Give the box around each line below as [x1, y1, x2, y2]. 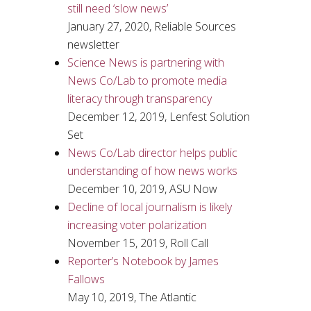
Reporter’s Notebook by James [67, 253, 219, 269]
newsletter [67, 37, 119, 52]
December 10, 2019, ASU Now [67, 181, 217, 196]
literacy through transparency [67, 91, 212, 106]
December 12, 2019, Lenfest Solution [67, 109, 250, 124]
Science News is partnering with [67, 55, 224, 70]
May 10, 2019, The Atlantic [67, 289, 196, 305]
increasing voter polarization [67, 217, 207, 233]
